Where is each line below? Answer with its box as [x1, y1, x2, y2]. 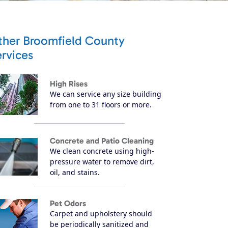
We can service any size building [50, 89, 161, 99]
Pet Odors [50, 198, 86, 208]
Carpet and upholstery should [50, 208, 152, 218]
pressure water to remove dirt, [50, 156, 154, 166]
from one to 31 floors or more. [50, 100, 152, 110]
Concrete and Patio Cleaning [50, 135, 154, 146]
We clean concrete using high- [50, 146, 154, 156]
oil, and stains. [50, 167, 100, 177]
